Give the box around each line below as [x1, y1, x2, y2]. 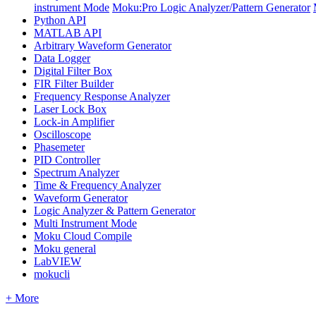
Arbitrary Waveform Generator [34, 39, 171, 51]
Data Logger [34, 51, 90, 64]
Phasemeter [34, 140, 85, 153]
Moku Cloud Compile [34, 229, 132, 242]
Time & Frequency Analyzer [34, 178, 161, 191]
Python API [34, 13, 86, 26]
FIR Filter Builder [34, 77, 114, 90]
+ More [6, 291, 39, 304]
